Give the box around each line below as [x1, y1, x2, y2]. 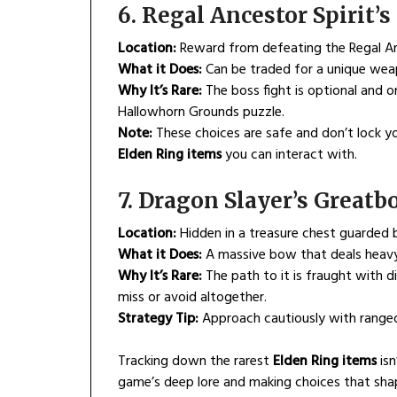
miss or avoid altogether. [118, 286, 267, 310]
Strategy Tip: [118, 307, 198, 331]
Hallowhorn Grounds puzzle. [118, 101, 284, 125]
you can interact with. [222, 144, 357, 167]
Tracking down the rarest [118, 350, 273, 374]
